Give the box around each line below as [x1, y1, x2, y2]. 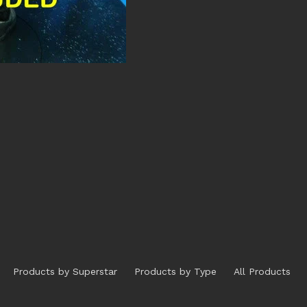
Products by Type [134, 266, 217, 278]
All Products [233, 266, 291, 278]
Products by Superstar [12, 266, 117, 278]
